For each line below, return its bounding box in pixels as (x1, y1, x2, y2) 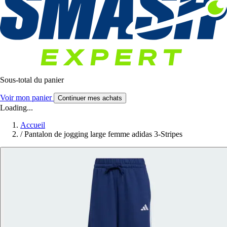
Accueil (20, 121, 45, 130)
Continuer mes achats (58, 94, 122, 102)
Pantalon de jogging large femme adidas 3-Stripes (24, 130, 182, 139)
